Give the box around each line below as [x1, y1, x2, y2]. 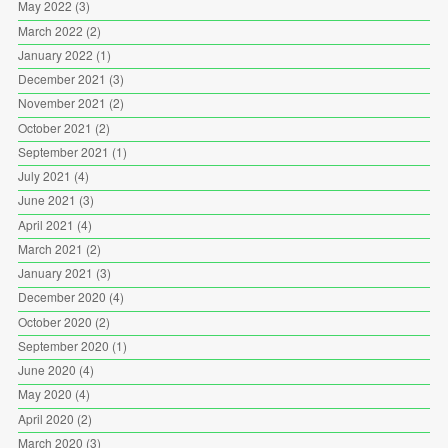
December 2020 [17, 288, 106, 306]
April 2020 [17, 409, 74, 427]
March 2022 [17, 21, 83, 39]
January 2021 [17, 264, 93, 281]
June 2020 [17, 361, 76, 378]
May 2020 [17, 385, 72, 403]
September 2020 [17, 336, 109, 354]
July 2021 [17, 167, 71, 184]
